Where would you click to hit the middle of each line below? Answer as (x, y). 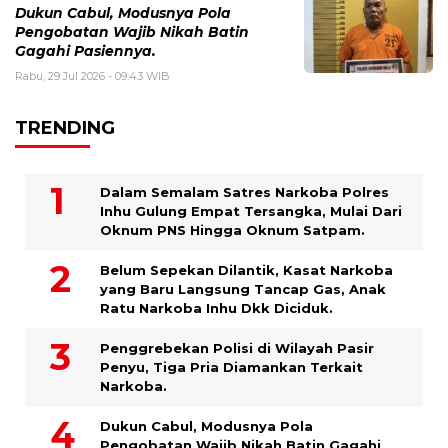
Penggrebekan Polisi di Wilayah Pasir (237, 347)
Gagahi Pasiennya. (85, 50)
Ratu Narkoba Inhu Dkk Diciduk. (216, 307)
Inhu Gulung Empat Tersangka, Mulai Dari (251, 210)
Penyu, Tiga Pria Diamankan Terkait (231, 366)
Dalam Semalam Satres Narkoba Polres (244, 191)
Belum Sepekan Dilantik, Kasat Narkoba (246, 269)
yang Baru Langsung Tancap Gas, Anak (243, 288)
